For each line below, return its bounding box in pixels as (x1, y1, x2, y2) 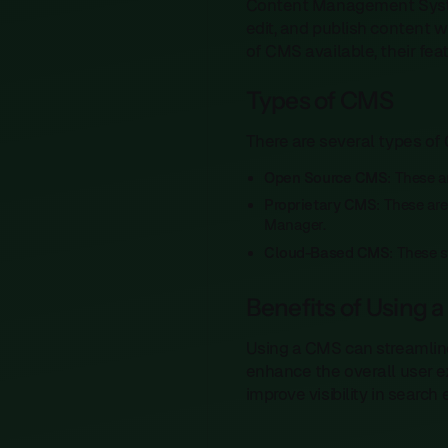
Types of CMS (245, 84, 393, 115)
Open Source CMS (264, 168, 388, 186)
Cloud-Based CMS (264, 243, 390, 261)
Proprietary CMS (264, 196, 377, 214)
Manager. (264, 216, 326, 234)
